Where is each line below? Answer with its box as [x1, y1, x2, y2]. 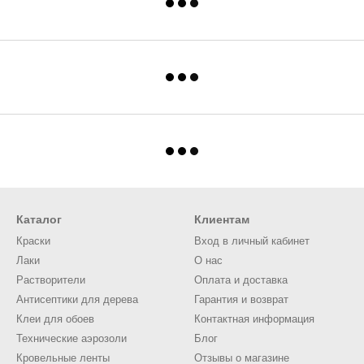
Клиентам [194, 213, 249, 226]
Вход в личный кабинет [194, 235, 310, 247]
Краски [16, 235, 50, 247]
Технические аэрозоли [16, 332, 127, 344]
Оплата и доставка [194, 274, 288, 286]
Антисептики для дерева [16, 293, 138, 305]
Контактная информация [194, 313, 314, 325]
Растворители [16, 274, 85, 286]
